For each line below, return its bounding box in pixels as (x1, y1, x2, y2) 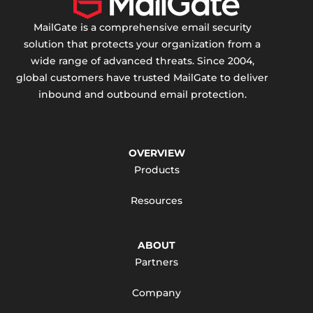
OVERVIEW (128, 147, 185, 159)
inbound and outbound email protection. (38, 88, 247, 101)
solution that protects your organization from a (24, 38, 261, 50)
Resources (131, 194, 182, 207)
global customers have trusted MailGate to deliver (16, 71, 269, 84)
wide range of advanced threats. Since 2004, (30, 54, 254, 67)
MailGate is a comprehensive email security (33, 21, 252, 34)
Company (132, 286, 181, 299)
